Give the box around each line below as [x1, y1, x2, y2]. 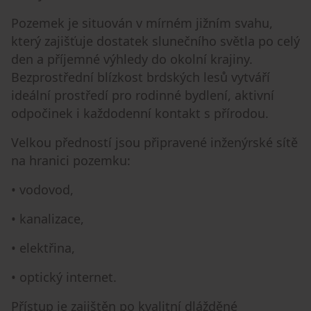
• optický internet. [11, 269, 117, 285]
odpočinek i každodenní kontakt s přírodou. [11, 105, 269, 121]
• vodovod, [11, 181, 74, 198]
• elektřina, [11, 239, 75, 256]
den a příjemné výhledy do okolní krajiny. [11, 51, 253, 67]
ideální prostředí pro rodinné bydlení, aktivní [11, 87, 274, 103]
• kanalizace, [11, 210, 84, 227]
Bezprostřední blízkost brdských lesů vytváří [11, 69, 270, 85]
